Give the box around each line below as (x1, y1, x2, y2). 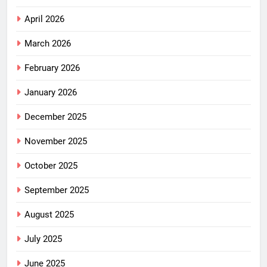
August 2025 (24, 209, 74, 221)
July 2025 (24, 234, 62, 245)
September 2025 (24, 185, 89, 196)
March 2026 (24, 38, 71, 49)
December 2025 (24, 111, 86, 123)
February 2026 (24, 63, 80, 74)
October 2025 (24, 160, 77, 172)
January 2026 (24, 87, 77, 98)
